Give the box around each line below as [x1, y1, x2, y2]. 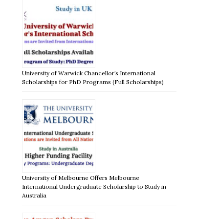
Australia [22, 191, 47, 199]
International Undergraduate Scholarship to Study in [22, 182, 167, 190]
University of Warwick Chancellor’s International [22, 69, 156, 77]
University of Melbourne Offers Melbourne [22, 174, 140, 181]
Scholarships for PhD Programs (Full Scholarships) [22, 78, 164, 86]
